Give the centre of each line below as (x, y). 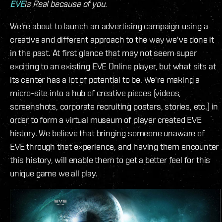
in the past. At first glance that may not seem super (103, 53)
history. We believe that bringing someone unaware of (107, 133)
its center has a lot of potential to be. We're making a (105, 80)
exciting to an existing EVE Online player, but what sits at (113, 66)
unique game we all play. (54, 173)
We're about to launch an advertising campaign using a (109, 26)
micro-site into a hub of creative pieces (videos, (96, 93)
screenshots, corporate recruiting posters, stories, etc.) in (114, 107)
